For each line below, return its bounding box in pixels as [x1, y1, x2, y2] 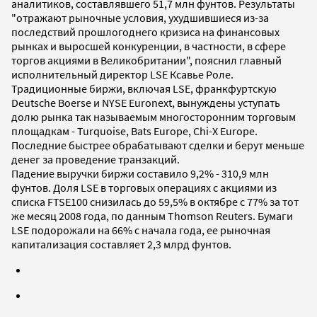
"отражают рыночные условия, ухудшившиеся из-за [11, 10, 269, 25]
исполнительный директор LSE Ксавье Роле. [11, 67, 234, 81]
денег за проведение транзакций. [11, 151, 180, 166]
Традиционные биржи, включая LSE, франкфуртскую [11, 81, 277, 96]
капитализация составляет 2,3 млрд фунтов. [11, 236, 231, 251]
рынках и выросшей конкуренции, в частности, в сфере [11, 38, 286, 53]
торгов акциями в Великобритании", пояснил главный [11, 52, 282, 67]
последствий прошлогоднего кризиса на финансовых [11, 24, 279, 39]
